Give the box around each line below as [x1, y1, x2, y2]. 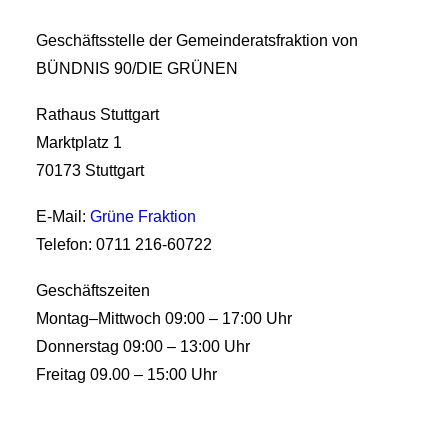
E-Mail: [36, 208, 90, 225]
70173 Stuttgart [36, 162, 144, 179]
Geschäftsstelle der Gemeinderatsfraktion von [36, 32, 358, 49]
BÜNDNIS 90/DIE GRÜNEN [36, 60, 238, 77]
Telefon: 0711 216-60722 [36, 236, 212, 253]
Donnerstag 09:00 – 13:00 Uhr [36, 338, 250, 355]
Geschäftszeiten [36, 282, 150, 299]
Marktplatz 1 [36, 134, 122, 151]
